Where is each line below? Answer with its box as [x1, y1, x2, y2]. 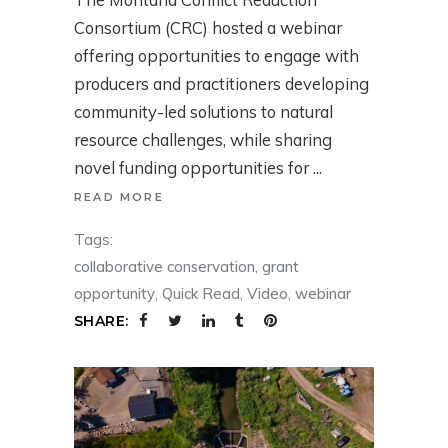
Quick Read [162, 283, 240, 303]
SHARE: [74, 311, 129, 330]
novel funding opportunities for [74, 156, 313, 178]
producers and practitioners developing [74, 72, 369, 94]
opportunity [74, 283, 155, 303]
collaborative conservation [74, 256, 255, 276]
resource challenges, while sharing [74, 128, 332, 150]
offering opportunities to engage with [74, 44, 359, 66]
